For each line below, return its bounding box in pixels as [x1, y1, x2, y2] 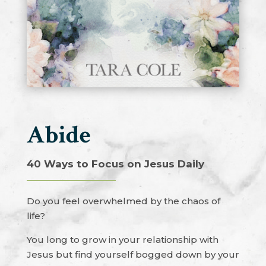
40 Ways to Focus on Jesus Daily [26, 158, 204, 170]
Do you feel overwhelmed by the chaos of [26, 195, 220, 207]
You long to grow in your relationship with [26, 234, 218, 246]
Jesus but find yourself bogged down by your [26, 249, 239, 261]
